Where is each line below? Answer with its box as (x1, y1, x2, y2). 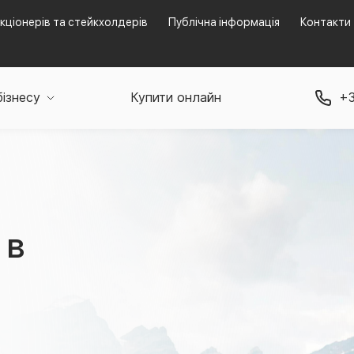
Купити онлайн (130, 89, 221, 106)
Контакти (300, 16, 351, 28)
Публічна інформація (168, 16, 280, 28)
